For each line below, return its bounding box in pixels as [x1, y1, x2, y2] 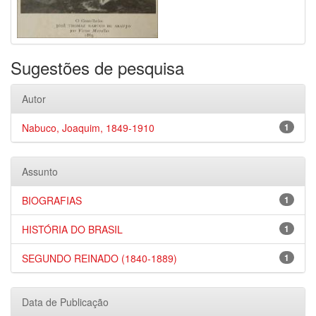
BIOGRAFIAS [22, 193, 82, 207]
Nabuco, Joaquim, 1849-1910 [22, 121, 154, 135]
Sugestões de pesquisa [11, 55, 184, 80]
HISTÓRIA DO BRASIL [22, 222, 123, 236]
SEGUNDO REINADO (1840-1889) [22, 251, 177, 265]
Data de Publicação [22, 295, 109, 309]
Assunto [22, 164, 58, 178]
